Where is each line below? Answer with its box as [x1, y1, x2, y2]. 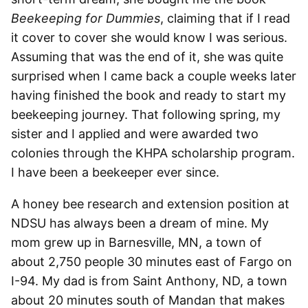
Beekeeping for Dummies [11, 11, 160, 25]
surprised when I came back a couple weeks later [11, 69, 296, 83]
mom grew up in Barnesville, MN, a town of [11, 235, 262, 250]
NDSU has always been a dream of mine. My [11, 216, 269, 230]
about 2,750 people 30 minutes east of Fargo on [11, 254, 292, 269]
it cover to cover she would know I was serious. [11, 30, 287, 45]
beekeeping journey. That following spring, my [11, 107, 280, 122]
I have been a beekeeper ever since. [11, 165, 219, 179]
